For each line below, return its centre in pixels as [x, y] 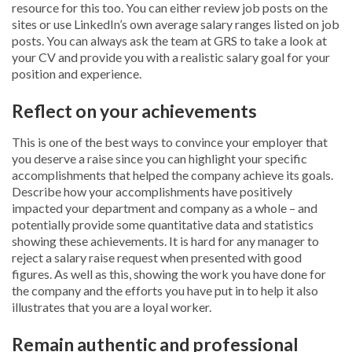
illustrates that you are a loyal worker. [112, 307]
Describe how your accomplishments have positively [152, 192]
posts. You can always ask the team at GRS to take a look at [169, 41]
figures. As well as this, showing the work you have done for [169, 274]
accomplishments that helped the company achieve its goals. [172, 175]
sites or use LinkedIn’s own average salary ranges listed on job [176, 24]
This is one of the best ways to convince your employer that [170, 142]
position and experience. [77, 74]
